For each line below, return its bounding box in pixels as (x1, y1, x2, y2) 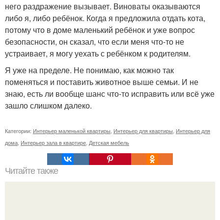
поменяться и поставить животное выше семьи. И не (5, 76, 198, 88)
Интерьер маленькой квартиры (33, 127, 110, 135)
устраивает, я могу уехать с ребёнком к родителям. (5, 48, 191, 59)
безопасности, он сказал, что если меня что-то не (5, 36, 184, 48)
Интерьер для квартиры (113, 127, 173, 135)
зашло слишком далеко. (5, 100, 92, 111)
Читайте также (5, 166, 58, 176)
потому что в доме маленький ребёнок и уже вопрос (5, 24, 195, 36)
